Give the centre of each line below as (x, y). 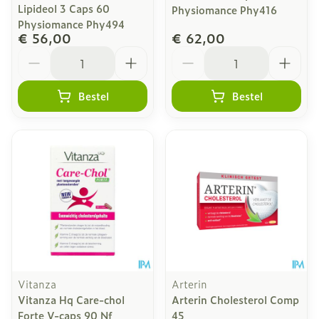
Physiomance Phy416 (224, 10)
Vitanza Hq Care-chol (71, 299)
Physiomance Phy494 (71, 24)
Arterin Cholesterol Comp (235, 299)
